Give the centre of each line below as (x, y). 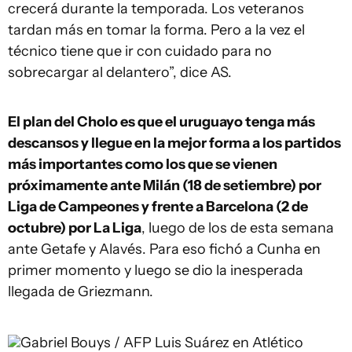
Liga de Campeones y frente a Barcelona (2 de (158, 207)
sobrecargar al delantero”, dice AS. (120, 72)
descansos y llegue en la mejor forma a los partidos (174, 143)
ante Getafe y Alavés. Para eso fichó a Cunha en (164, 249)
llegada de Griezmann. (81, 291)
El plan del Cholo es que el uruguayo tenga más (161, 122)
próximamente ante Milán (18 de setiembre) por (165, 185)
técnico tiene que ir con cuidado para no (140, 51)
